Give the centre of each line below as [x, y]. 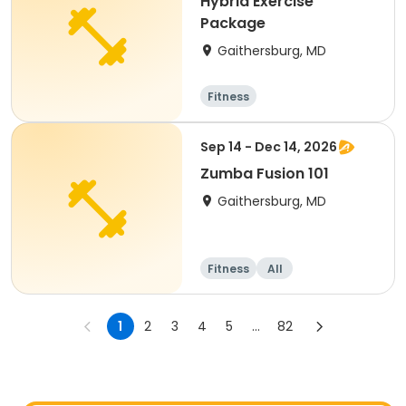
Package [233, 23]
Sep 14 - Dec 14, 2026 [269, 147]
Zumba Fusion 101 [265, 174]
